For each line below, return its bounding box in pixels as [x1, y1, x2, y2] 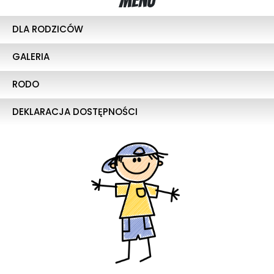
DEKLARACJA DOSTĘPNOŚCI [12, 105, 138, 119]
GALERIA [12, 50, 50, 64]
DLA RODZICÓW [12, 23, 83, 36]
